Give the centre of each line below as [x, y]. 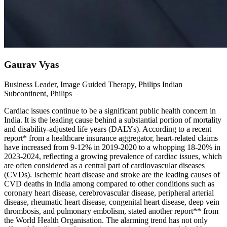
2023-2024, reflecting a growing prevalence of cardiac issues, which [113, 156]
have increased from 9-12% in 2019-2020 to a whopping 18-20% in [112, 147]
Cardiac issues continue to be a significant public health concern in [110, 110]
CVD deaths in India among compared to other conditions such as [109, 183]
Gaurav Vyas [31, 65]
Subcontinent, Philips [38, 93]
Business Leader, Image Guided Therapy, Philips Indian [93, 84]
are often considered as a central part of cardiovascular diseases [104, 165]
